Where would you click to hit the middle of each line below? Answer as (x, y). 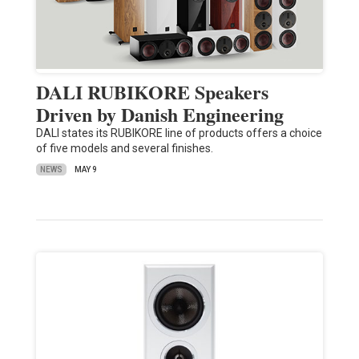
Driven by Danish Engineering (159, 115)
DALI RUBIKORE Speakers (152, 92)
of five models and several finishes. (124, 149)
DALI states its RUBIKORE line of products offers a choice (179, 133)
